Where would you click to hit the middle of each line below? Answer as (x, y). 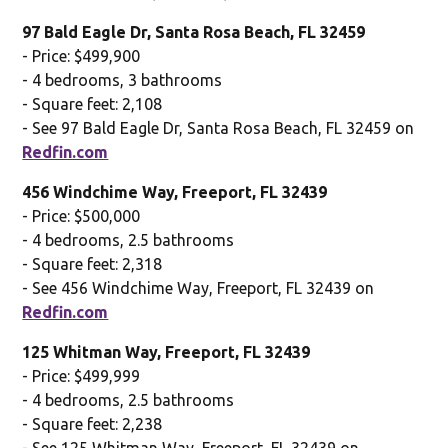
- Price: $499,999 (81, 375)
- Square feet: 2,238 (92, 423)
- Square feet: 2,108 (92, 103)
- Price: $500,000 (81, 215)
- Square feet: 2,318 (92, 263)
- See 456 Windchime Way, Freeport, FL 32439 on (198, 287)
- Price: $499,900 (81, 55)
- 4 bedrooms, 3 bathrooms (122, 79)
